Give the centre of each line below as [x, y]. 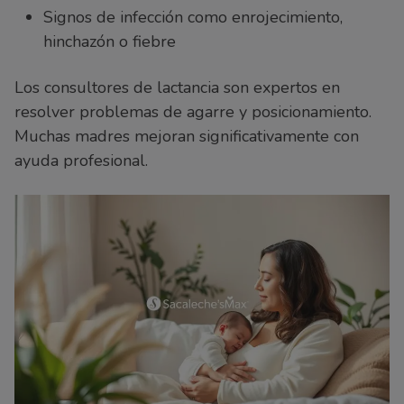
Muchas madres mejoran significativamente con [187, 137]
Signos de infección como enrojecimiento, [193, 18]
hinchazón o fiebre [110, 42]
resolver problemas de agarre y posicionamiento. [193, 112]
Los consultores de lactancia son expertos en [177, 88]
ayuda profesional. [81, 161]
